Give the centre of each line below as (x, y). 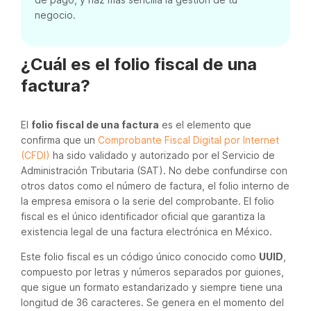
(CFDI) (35, 155)
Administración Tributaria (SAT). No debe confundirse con (154, 170)
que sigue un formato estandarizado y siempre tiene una (152, 287)
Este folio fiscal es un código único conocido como (140, 257)
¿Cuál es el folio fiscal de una (139, 64)
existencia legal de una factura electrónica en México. (146, 232)
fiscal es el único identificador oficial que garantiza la (143, 216)
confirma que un (59, 140)
